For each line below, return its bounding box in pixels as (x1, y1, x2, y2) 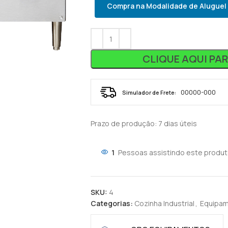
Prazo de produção (90, 119, 155, 128)
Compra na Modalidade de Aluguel (106, 1, 226, 11)
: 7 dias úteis (154, 119, 197, 128)
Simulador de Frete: (122, 88, 176, 96)
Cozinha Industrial (134, 198, 194, 208)
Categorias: (90, 198, 133, 208)
